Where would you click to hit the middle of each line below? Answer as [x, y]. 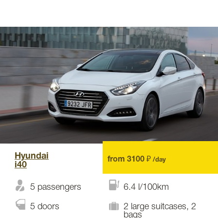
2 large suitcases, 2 [160, 207]
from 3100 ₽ [130, 160]
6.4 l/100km [146, 187]
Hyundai [32, 156]
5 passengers [56, 187]
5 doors [45, 207]
